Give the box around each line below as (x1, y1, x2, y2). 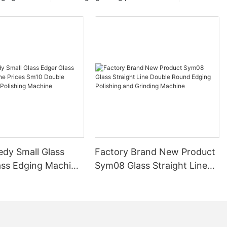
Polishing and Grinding (95, 187, 192, 198)
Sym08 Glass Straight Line (95, 160, 208, 171)
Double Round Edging (95, 173, 188, 184)
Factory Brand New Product (95, 146, 216, 157)
